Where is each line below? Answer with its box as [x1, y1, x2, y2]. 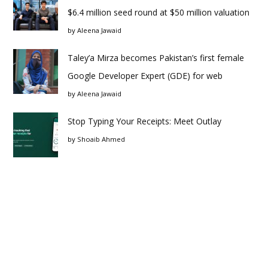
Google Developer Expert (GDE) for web [68, 70, 223, 81]
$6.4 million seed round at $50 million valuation [68, 7, 249, 18]
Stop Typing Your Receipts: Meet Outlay [68, 115, 221, 127]
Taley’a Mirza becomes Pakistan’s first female [68, 52, 244, 63]
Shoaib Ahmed [77, 135, 125, 144]
